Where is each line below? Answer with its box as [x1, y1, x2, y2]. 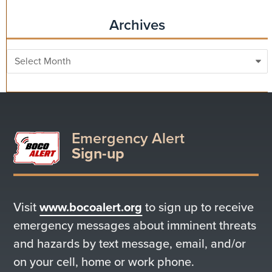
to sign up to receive [142, 198, 254, 216]
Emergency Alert [72, 127, 185, 149]
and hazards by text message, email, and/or [13, 234, 246, 253]
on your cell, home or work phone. [13, 253, 195, 271]
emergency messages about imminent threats [13, 216, 257, 234]
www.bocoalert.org [39, 198, 143, 216]
